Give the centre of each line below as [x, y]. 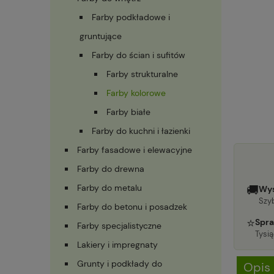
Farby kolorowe [136, 93]
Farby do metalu [109, 188]
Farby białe [128, 112]
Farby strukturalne [142, 74]
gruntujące [101, 36]
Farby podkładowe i [131, 17]
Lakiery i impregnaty [117, 245]
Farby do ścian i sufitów [139, 55]
